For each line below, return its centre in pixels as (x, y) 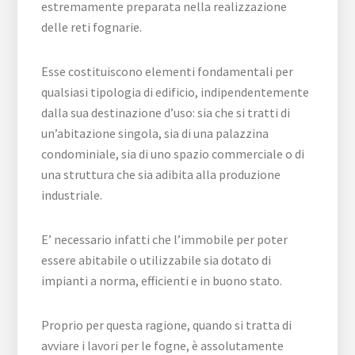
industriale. (72, 195)
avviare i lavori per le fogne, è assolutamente (163, 345)
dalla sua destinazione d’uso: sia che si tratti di (166, 113)
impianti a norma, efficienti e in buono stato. (162, 281)
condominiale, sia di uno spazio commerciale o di (173, 154)
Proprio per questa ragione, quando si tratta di (167, 325)
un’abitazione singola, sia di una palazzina (155, 133)
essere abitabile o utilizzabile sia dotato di (157, 260)
